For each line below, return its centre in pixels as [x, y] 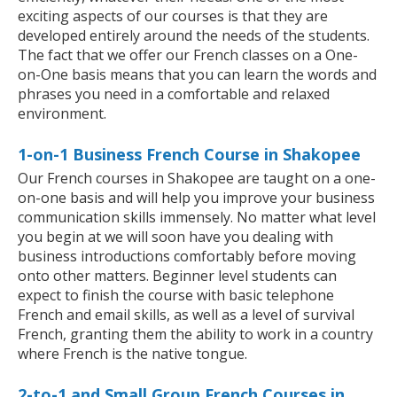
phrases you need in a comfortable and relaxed [174, 94]
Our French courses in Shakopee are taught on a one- [197, 179]
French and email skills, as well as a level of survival [186, 315]
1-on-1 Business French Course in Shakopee [189, 155]
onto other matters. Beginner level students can [177, 276]
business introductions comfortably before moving [187, 257]
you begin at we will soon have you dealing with [175, 237]
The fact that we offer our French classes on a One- [188, 55]
